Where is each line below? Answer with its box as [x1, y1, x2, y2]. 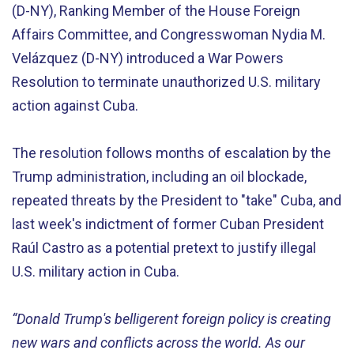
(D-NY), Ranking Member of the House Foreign [12, 2, 300, 19]
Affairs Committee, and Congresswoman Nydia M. [12, 25, 326, 43]
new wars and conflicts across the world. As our [12, 333, 305, 351]
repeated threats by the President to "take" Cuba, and [12, 191, 341, 209]
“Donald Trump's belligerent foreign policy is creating [12, 310, 331, 327]
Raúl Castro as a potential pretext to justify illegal [12, 239, 316, 256]
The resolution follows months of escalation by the [12, 144, 331, 161]
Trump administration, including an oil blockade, [12, 168, 307, 185]
